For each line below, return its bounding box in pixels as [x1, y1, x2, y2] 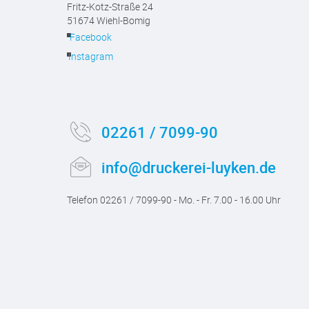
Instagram [68, 50, 113, 63]
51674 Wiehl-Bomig [67, 14, 150, 27]
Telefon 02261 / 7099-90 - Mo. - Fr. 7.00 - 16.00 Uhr [67, 193, 281, 206]
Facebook [69, 30, 112, 43]
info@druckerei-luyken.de [101, 157, 276, 177]
